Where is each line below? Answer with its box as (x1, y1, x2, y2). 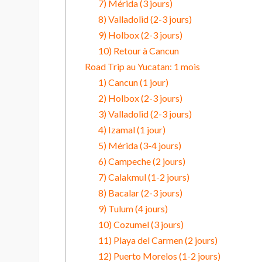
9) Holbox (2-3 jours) (98, 29, 182, 41)
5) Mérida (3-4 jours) (98, 140, 181, 151)
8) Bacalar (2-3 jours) (98, 187, 182, 199)
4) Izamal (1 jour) (98, 124, 166, 136)
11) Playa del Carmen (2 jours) (98, 235, 218, 246)
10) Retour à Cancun (98, 45, 179, 57)
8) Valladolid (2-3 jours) (98, 13, 192, 25)
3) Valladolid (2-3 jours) (98, 108, 192, 120)
